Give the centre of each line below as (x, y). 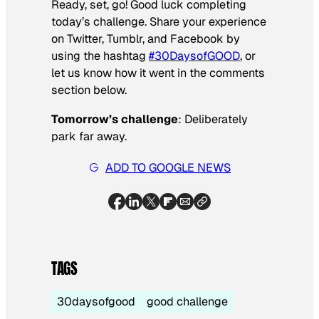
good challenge (187, 302)
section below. (89, 90)
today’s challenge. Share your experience (159, 22)
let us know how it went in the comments (158, 73)
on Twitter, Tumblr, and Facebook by (146, 39)
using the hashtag (100, 56)
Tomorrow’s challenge (115, 119)
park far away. (89, 136)
